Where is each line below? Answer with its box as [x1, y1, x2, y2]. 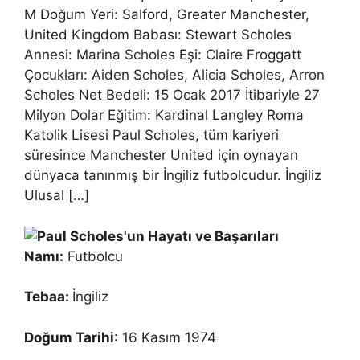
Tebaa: [24, 288, 72, 305]
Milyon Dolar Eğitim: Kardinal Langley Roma [24, 107, 304, 123]
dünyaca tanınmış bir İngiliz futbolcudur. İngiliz [24, 167, 321, 183]
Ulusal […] [24, 187, 89, 203]
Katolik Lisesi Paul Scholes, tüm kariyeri [24, 127, 279, 143]
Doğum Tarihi [24, 329, 114, 346]
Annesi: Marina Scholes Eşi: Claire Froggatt [24, 47, 301, 63]
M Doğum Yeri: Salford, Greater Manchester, [24, 6, 309, 22]
